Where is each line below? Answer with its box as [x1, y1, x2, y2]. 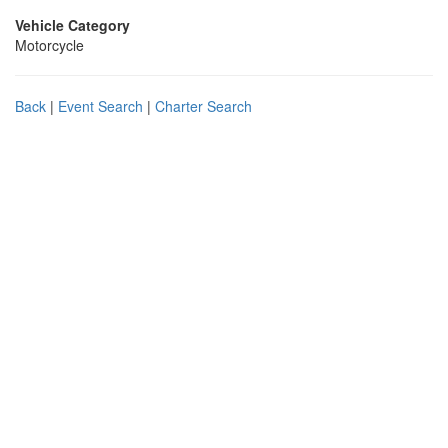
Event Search [58, 96, 143, 116]
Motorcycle [15, 35, 84, 55]
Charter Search [155, 96, 252, 116]
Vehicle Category [15, 15, 130, 35]
